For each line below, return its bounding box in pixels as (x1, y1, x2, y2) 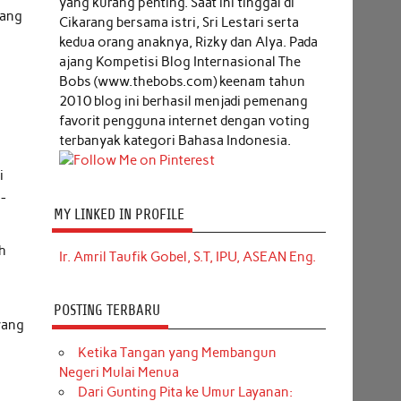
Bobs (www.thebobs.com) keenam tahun (58, 73, 305, 90)
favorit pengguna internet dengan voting (58, 112, 310, 129)
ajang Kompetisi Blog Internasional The (58, 53, 301, 70)
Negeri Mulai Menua (58, 364, 179, 381)
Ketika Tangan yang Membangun (77, 345, 277, 362)
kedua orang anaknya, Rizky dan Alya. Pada (58, 33, 318, 50)
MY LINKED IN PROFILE (53, 205, 184, 223)
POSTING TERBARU (53, 302, 160, 320)
